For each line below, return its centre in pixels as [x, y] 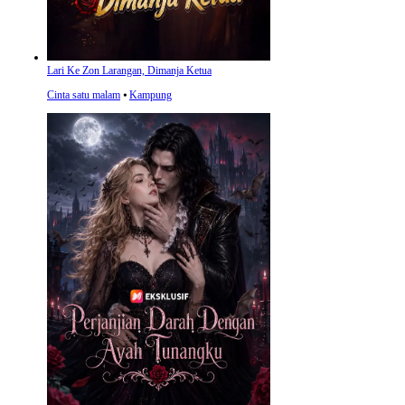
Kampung [151, 95]
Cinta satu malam [84, 95]
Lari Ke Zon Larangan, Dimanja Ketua [129, 71]
